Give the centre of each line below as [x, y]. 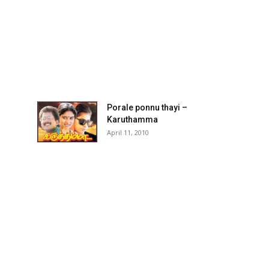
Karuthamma [132, 119]
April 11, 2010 [128, 132]
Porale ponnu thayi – [147, 107]
